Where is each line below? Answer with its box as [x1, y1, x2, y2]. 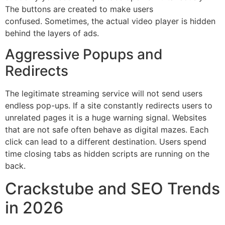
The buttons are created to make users [5, 4, 153, 15]
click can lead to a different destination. [5, 137, 157, 147]
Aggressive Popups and [5, 46, 163, 63]
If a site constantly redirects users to [73, 100, 212, 111]
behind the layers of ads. [5, 28, 99, 39]
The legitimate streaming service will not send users [5, 88, 202, 99]
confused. [5, 16, 42, 27]
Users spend [159, 137, 206, 147]
